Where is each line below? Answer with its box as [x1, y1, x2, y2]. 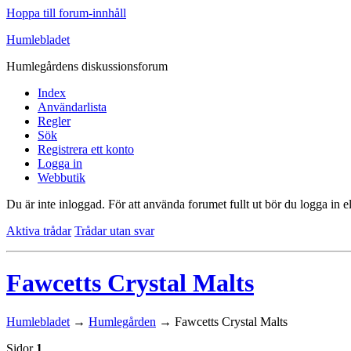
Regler [38, 114, 71, 128]
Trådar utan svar [74, 224, 154, 237]
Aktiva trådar [6, 224, 71, 237]
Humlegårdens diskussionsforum [6, 60, 168, 73]
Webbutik [38, 171, 85, 184]
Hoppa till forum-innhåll [6, 6, 126, 20]
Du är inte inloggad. [6, 197, 105, 211]
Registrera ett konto [38, 143, 134, 156]
